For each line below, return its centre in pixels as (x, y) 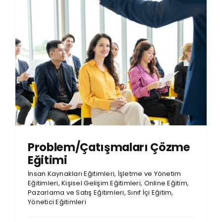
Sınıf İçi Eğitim (150, 192)
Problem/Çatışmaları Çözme (109, 147)
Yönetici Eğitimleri (57, 202)
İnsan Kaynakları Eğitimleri (71, 173)
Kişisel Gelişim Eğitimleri (101, 183)
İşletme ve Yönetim (149, 173)
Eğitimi (47, 160)
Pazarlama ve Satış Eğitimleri (76, 192)
